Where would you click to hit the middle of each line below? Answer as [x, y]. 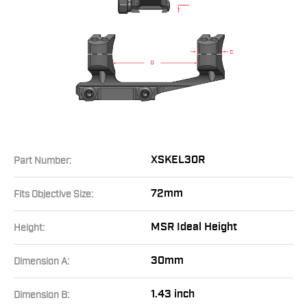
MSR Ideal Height [194, 228]
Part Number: [42, 161]
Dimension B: [41, 295]
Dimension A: [41, 262]
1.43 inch [173, 295]
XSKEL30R [178, 160]
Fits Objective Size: [53, 195]
